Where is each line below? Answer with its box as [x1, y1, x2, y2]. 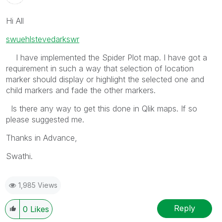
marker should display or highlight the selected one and [6, 74, 204, 84]
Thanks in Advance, [6, 132, 77, 143]
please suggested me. [6, 114, 84, 124]
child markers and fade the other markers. [6, 85, 156, 95]
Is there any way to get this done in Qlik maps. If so [6, 103, 197, 113]
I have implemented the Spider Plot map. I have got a [6, 52, 207, 62]
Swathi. [6, 151, 33, 161]
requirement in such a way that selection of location [6, 63, 194, 73]
